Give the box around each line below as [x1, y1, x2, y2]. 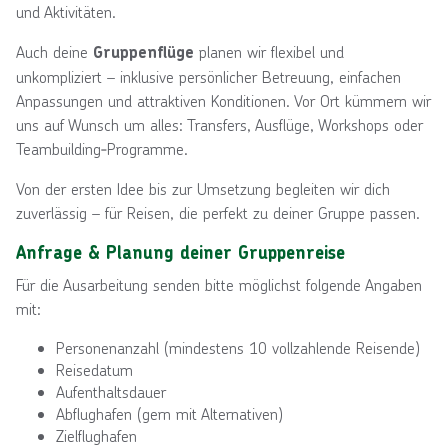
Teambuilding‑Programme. [16, 138, 188, 160]
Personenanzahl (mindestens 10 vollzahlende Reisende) [56, 337, 420, 359]
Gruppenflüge [93, 42, 194, 64]
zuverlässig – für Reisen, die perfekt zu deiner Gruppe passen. [16, 202, 420, 224]
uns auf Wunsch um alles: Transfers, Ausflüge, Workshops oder [16, 114, 423, 136]
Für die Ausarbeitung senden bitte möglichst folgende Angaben [16, 274, 422, 296]
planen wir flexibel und [194, 41, 344, 63]
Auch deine [16, 41, 93, 63]
